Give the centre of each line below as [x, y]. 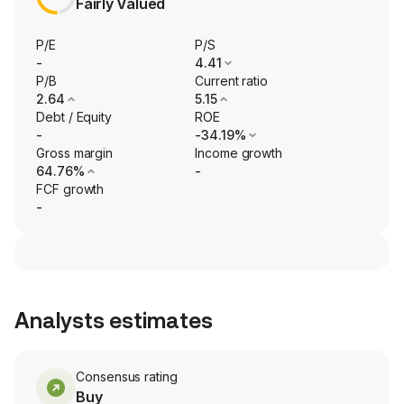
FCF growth [70, 189]
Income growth [239, 153]
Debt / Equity [74, 117]
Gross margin [75, 153]
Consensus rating [127, 377]
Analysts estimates [114, 321]
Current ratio [232, 81]
